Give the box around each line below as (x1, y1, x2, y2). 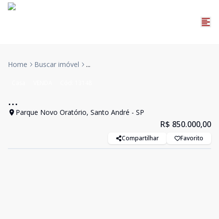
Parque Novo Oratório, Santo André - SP (16, 108, 144, 117)
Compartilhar (122, 134, 159, 142)
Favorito (180, 134, 203, 142)
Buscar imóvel (34, 60, 79, 69)
